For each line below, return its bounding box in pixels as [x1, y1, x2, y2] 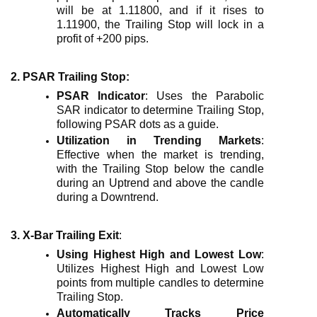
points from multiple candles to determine [56, 276, 264, 289]
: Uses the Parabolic [145, 89, 264, 102]
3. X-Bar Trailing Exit [10, 229, 119, 242]
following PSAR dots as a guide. [56, 117, 219, 130]
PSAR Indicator [56, 89, 146, 102]
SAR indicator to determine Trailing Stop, [56, 103, 264, 116]
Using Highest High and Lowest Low [56, 248, 261, 260]
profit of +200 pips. [56, 32, 149, 45]
